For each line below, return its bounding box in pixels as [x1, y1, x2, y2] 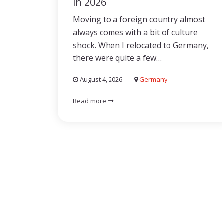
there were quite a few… [73, 53, 162, 63]
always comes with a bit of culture [73, 27, 198, 38]
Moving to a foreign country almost [73, 14, 205, 25]
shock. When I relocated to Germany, [73, 40, 209, 51]
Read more [73, 96, 108, 105]
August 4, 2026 [78, 75, 122, 84]
